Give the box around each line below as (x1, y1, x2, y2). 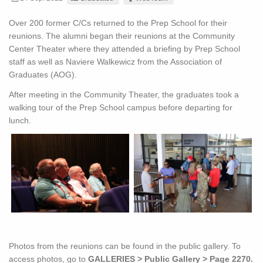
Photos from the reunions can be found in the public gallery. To (9, 241, 241, 251)
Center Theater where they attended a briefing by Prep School (9, 44, 240, 54)
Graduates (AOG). (9, 70, 79, 80)
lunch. (9, 116, 33, 126)
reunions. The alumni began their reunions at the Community (9, 31, 235, 41)
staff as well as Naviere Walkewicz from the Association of (9, 57, 222, 67)
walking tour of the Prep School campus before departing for (9, 103, 232, 113)
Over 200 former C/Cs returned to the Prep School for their (9, 18, 227, 28)
